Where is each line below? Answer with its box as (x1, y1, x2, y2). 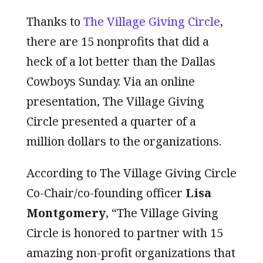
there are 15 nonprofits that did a (26, 33, 209, 49)
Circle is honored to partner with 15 (26, 224, 223, 241)
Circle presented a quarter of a (26, 113, 196, 129)
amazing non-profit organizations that (26, 244, 235, 261)
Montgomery (26, 204, 106, 221)
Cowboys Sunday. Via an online (26, 73, 195, 89)
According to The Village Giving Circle (26, 164, 237, 181)
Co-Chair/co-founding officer (26, 184, 186, 201)
